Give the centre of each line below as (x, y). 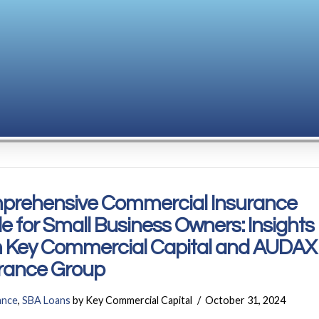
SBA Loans (47, 300)
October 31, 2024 (246, 300)
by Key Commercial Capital (132, 300)
